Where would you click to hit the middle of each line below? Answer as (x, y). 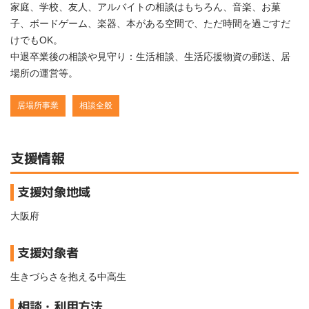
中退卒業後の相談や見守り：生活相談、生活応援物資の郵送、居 (150, 57)
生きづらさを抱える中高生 (68, 277)
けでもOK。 (37, 40)
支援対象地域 (53, 192)
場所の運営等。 (44, 73)
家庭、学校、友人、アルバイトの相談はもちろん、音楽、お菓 (146, 7)
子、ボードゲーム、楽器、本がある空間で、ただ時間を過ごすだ (150, 24)
